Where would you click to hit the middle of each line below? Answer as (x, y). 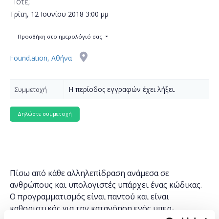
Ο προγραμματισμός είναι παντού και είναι (89, 197)
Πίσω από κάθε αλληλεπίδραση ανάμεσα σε (89, 173)
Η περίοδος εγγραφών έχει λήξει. (122, 89)
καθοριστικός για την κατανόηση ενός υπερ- (92, 208)
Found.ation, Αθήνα (42, 58)
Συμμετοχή (31, 89)
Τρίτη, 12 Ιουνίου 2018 (47, 14)
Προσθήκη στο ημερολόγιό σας (61, 37)
